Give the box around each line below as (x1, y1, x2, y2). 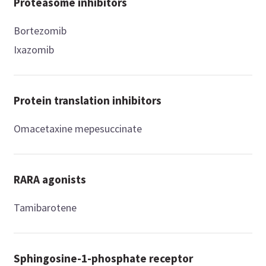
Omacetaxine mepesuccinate (14, 122, 142, 136)
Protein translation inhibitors (14, 93, 162, 108)
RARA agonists (14, 172, 87, 187)
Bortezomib (14, 24, 67, 38)
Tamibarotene (14, 201, 77, 215)
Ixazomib (14, 43, 55, 57)
